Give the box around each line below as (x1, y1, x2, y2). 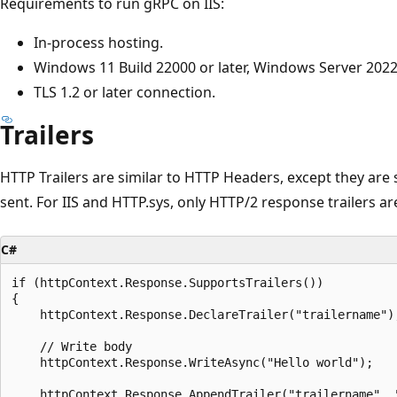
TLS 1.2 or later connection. (34, 82, 215, 102)
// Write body (12, 339, 132, 354)
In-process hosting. (34, 32, 163, 52)
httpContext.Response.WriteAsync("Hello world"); (12, 354, 373, 370)
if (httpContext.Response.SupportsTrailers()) (12, 275, 323, 290)
